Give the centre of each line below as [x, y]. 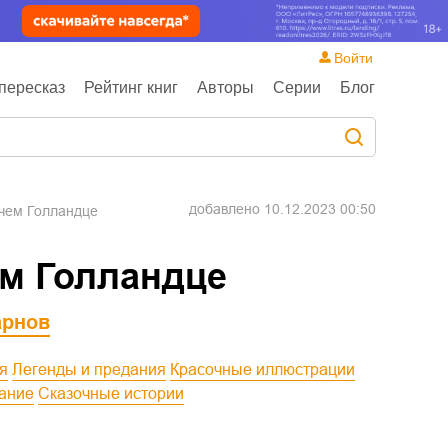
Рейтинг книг [131, 87]
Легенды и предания [94, 369]
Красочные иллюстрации [267, 369]
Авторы [225, 87]
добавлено [226, 209]
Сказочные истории [117, 393]
